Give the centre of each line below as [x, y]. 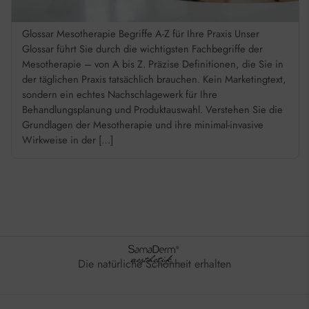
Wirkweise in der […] [67, 140]
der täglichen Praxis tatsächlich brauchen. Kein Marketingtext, [154, 80]
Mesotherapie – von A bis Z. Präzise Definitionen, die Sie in [152, 64]
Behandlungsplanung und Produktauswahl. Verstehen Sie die [152, 110]
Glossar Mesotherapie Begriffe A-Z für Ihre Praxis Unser [140, 34]
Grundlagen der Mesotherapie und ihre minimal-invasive [142, 125]
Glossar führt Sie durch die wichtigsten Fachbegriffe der [142, 49]
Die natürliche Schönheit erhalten [154, 264]
